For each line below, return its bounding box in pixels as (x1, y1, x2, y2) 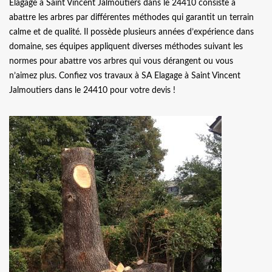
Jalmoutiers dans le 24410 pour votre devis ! (9, 86, 175, 95)
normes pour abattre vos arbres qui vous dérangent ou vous (9, 57, 233, 66)
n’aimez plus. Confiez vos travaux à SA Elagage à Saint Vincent (9, 72, 240, 81)
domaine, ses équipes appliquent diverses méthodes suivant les (9, 42, 243, 52)
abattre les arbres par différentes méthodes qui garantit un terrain (9, 13, 254, 22)
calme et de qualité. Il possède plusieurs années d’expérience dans (9, 28, 254, 37)
